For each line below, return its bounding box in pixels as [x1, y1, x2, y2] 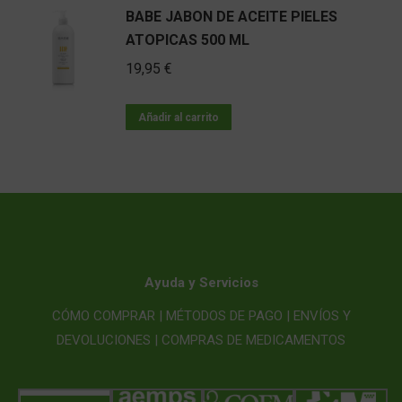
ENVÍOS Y [293, 308, 351, 324]
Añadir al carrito [138, 111, 219, 124]
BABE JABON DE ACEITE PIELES [126, 8, 337, 25]
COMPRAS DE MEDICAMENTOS [162, 332, 345, 348]
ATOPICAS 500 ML [126, 31, 249, 48]
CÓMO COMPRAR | [51, 308, 162, 324]
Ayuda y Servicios [144, 275, 258, 291]
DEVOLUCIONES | [57, 332, 158, 348]
